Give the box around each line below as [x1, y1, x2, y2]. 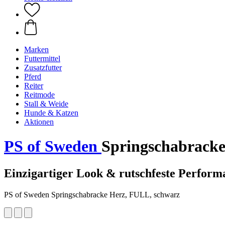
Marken [24, 45, 49, 54]
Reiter [24, 81, 43, 90]
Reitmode [24, 90, 55, 99]
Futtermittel [24, 54, 60, 63]
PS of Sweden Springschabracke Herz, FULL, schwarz [4, 190, 180, 199]
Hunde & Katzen [24, 108, 78, 117]
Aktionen [24, 118, 54, 126]
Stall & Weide [24, 99, 68, 108]
